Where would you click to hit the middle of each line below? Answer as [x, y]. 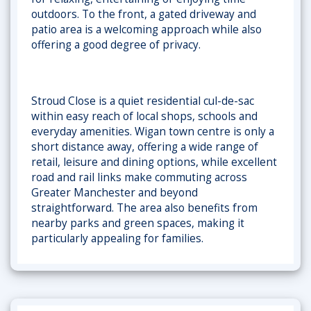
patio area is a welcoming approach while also [146, 30]
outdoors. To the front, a [95, 14]
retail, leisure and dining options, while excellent [154, 162]
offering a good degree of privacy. [116, 45]
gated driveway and [207, 14]
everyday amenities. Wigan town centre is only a [153, 132]
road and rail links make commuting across [139, 177]
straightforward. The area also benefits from [144, 208]
